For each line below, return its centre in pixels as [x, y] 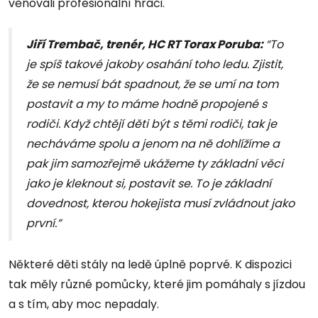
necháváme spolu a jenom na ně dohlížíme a [153, 144]
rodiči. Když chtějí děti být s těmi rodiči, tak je [152, 124]
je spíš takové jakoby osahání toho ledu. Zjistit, [155, 65]
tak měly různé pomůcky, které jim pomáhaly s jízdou [157, 285]
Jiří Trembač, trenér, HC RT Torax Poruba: [146, 45]
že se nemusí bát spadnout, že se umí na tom [152, 84]
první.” [44, 224]
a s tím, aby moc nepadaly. [84, 305]
